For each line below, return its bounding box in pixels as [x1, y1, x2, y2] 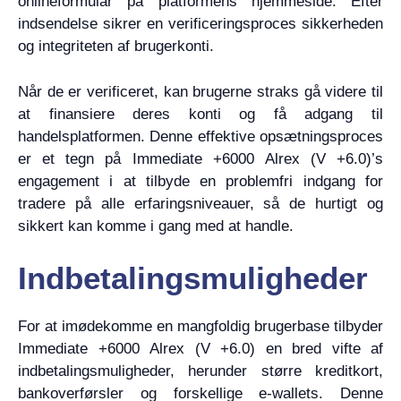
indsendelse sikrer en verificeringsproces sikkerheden [18, 15, 383, 32]
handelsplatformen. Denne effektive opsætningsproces [18, 127, 383, 145]
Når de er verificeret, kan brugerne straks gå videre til [18, 82, 383, 100]
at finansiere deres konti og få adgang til [18, 105, 383, 123]
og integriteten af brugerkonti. [18, 38, 214, 55]
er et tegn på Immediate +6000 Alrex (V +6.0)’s [18, 149, 383, 167]
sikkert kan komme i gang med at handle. [18, 217, 294, 235]
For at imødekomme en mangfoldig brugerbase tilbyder [18, 318, 383, 335]
